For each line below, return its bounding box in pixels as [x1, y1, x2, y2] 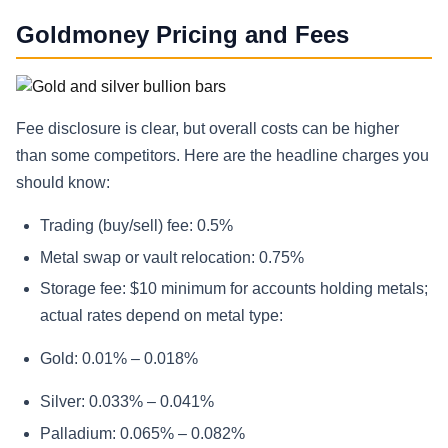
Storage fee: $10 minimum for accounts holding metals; [40, 280, 428, 298]
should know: [16, 173, 110, 191]
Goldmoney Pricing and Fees [16, 21, 349, 49]
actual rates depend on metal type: [40, 307, 283, 325]
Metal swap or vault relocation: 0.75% [40, 248, 304, 266]
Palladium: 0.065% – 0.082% [40, 425, 245, 443]
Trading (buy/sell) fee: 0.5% [40, 216, 233, 234]
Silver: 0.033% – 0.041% [40, 393, 214, 411]
